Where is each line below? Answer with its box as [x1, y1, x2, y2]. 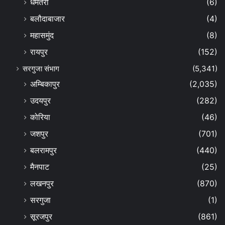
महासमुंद [30, 30, 54, 40]
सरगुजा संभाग [23, 63, 59, 73]
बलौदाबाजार [30, 14, 65, 24]
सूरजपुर [30, 211, 52, 221]
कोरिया [30, 112, 50, 122]
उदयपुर [30, 95, 51, 105]
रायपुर [30, 47, 48, 57]
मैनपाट [30, 162, 49, 172]
